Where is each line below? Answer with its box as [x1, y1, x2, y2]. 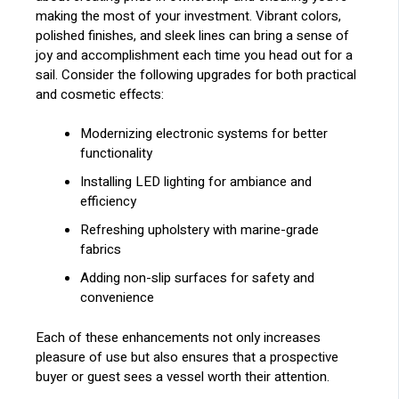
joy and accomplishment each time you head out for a [36, 45, 354, 65]
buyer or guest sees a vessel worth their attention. [36, 366, 330, 387]
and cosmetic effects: [36, 84, 165, 104]
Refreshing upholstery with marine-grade [80, 220, 320, 240]
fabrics [80, 240, 122, 260]
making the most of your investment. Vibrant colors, [36, 5, 342, 26]
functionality [80, 143, 153, 164]
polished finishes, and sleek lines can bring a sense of [36, 25, 350, 45]
